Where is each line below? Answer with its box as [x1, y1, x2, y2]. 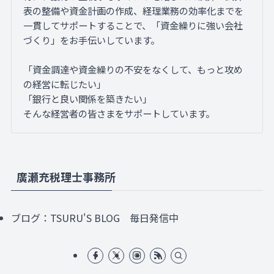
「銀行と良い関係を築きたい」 [23, 92, 152, 106]
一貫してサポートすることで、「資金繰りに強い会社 [23, 18, 243, 32]
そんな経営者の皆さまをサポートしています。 [23, 106, 215, 120]
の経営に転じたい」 [23, 77, 106, 91]
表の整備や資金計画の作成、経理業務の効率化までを [23, 4, 244, 18]
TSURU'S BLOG [50, 210, 120, 226]
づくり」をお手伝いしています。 [23, 33, 160, 47]
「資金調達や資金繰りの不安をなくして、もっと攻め [23, 62, 243, 76]
